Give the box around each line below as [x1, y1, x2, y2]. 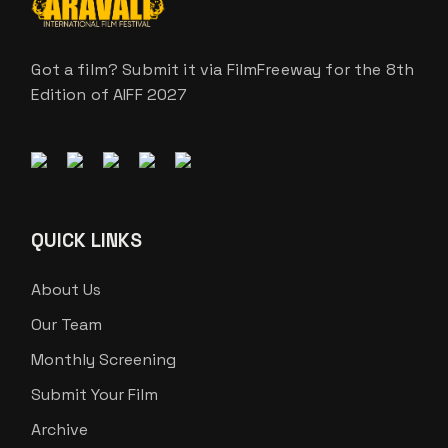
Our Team [31, 313, 103, 335]
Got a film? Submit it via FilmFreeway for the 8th [31, 58, 415, 80]
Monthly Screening [31, 348, 177, 370]
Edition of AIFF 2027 [31, 83, 188, 105]
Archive [31, 418, 89, 440]
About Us [31, 278, 102, 300]
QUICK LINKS [31, 227, 143, 253]
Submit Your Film [31, 383, 159, 405]
